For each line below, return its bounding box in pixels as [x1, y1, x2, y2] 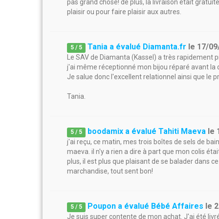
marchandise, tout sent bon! [67, 167, 153, 175]
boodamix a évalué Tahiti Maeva [88, 127, 206, 136]
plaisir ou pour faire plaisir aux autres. [67, 8, 181, 16]
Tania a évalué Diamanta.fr [88, 42, 187, 51]
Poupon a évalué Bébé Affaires [88, 201, 204, 211]
